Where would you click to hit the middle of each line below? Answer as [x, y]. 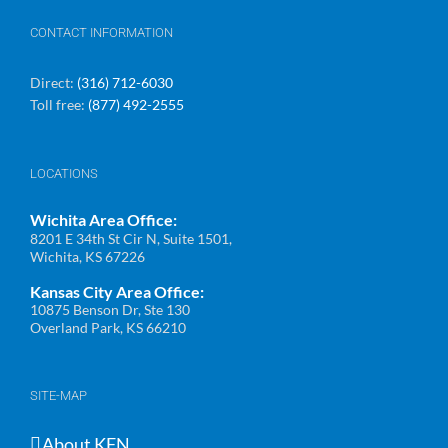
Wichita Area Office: [103, 219]
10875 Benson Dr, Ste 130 [110, 309]
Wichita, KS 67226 [87, 256]
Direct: [52, 82]
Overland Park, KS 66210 [108, 327]
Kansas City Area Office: [117, 291]
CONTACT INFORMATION [101, 32]
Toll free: [59, 104]
